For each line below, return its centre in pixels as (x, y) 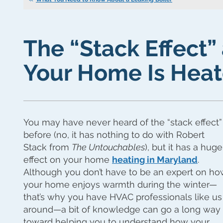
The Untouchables (108, 147)
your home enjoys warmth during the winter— (120, 185)
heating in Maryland (155, 160)
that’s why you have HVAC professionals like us (123, 197)
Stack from (48, 147)
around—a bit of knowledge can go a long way (122, 210)
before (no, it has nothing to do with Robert (114, 135)
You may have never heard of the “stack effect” (123, 122)
